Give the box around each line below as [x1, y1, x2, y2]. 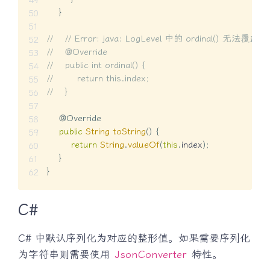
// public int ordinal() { [47, 60, 145, 71]
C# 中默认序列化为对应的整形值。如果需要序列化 [18, 232, 250, 245]
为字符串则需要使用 [18, 248, 114, 261]
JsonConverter [115, 248, 187, 261]
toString [113, 126, 146, 137]
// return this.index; [47, 73, 149, 84]
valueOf [128, 139, 160, 151]
